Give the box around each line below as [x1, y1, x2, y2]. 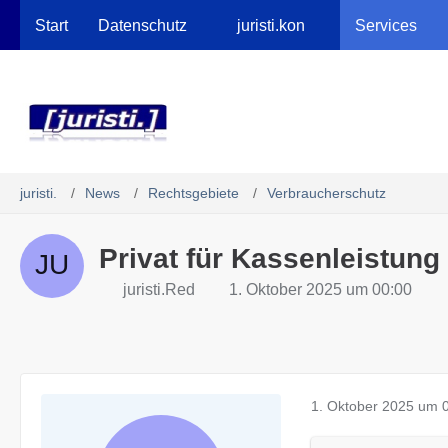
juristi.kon [237, 16, 305, 34]
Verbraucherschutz [267, 185, 386, 201]
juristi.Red [123, 281, 195, 298]
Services [355, 16, 417, 34]
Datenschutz [98, 16, 187, 34]
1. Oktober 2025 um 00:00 [229, 281, 412, 298]
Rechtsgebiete [148, 185, 239, 201]
